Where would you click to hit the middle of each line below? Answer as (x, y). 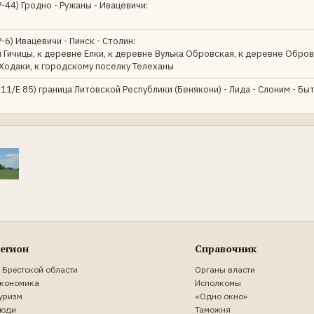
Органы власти (225, 269)
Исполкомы (218, 282)
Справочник (226, 248)
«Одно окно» (221, 296)
